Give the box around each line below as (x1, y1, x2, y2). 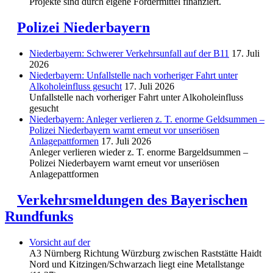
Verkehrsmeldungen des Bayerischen (17, 191, 247, 208)
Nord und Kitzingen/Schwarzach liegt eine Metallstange (29, 258, 244, 269)
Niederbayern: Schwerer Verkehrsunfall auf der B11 (29, 48, 229, 58)
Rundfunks (5, 208, 73, 224)
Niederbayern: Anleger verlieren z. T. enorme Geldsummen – (29, 113, 264, 124)
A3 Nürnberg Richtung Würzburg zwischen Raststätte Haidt (29, 247, 261, 258)
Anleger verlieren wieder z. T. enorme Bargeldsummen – (29, 146, 248, 157)
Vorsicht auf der (29, 236, 90, 247)
